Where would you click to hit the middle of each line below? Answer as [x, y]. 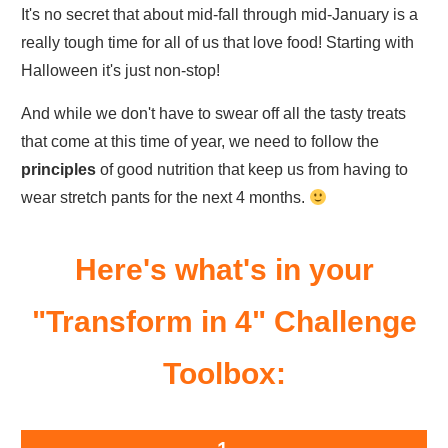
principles [58, 170]
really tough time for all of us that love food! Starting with [217, 43]
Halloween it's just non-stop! [120, 71]
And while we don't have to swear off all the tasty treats [213, 114]
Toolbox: [224, 374]
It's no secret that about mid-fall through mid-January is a [219, 15]
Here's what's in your [224, 270]
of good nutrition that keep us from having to [252, 170]
